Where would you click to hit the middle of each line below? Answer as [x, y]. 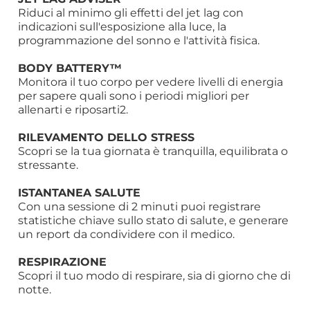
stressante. [48, 165]
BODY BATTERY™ [70, 68]
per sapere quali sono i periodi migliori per [134, 96]
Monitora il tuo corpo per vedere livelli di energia [151, 82]
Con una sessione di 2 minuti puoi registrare [140, 207]
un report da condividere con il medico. [127, 234]
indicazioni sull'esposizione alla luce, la [122, 27]
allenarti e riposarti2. [73, 110]
